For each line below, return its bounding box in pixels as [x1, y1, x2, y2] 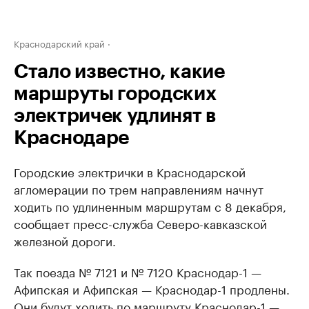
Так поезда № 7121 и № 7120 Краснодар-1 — [14, 262, 261, 280]
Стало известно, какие [14, 62, 225, 81]
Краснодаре [14, 128, 129, 148]
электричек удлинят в [14, 106, 216, 126]
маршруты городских [14, 84, 217, 103]
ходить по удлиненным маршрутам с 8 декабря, [14, 197, 286, 215]
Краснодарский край [14, 36, 105, 50]
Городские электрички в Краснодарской [14, 162, 246, 180]
